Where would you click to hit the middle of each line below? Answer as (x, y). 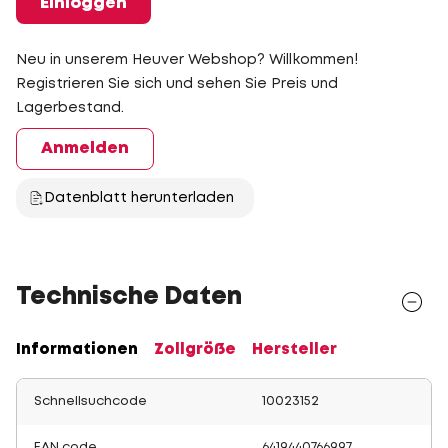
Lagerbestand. (70, 108)
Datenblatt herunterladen (139, 198)
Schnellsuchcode (90, 401)
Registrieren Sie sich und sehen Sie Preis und (177, 84)
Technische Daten (129, 297)
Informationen (77, 350)
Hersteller (294, 350)
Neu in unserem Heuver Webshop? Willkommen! (187, 60)
